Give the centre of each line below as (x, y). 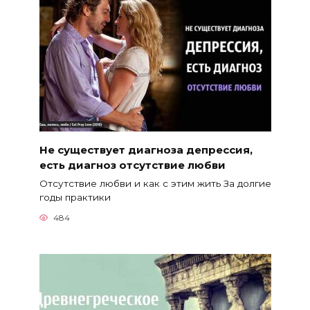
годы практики (75, 198)
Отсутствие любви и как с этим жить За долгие (155, 184)
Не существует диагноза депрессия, (146, 149)
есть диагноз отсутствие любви (132, 165)
